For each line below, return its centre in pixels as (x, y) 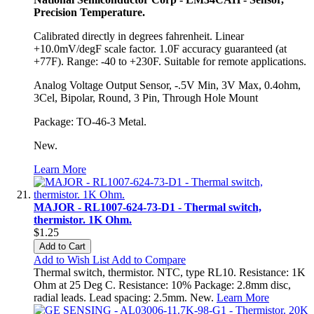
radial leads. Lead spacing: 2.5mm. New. (125, 297)
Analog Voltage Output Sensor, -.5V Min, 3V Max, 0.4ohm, (167, 85)
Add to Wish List (71, 259)
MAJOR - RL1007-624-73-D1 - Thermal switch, (148, 207)
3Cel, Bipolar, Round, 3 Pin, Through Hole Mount (146, 97)
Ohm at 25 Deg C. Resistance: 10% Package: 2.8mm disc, (162, 285)
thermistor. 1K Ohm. (83, 219)
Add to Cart (62, 246)
